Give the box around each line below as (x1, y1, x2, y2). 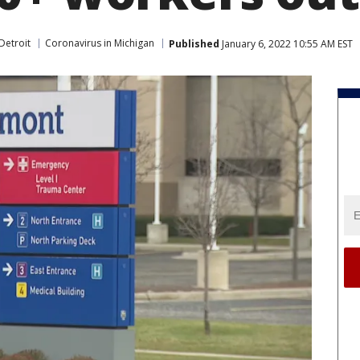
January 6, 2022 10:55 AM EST (219, 36, 353, 51)
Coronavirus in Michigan (45, 36, 154, 50)
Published (169, 36, 219, 51)
